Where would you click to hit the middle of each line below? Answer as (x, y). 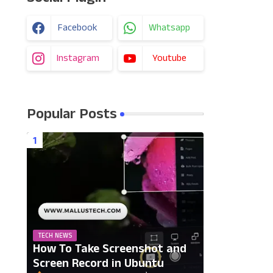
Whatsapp (169, 28)
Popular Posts (72, 114)
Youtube (169, 58)
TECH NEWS (55, 236)
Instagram (78, 58)
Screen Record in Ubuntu (98, 263)
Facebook (78, 28)
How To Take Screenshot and (109, 249)
